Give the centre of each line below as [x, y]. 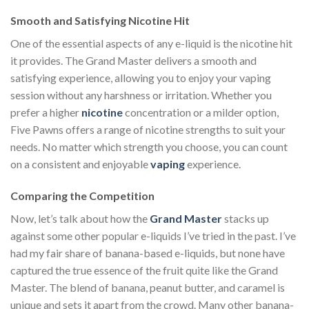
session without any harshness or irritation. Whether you [141, 95]
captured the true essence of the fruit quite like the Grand [144, 270]
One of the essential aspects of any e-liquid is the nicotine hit [151, 43]
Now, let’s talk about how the [79, 218]
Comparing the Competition [82, 196]
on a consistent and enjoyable [79, 164]
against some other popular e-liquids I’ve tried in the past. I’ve [153, 236]
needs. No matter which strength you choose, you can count [149, 147]
